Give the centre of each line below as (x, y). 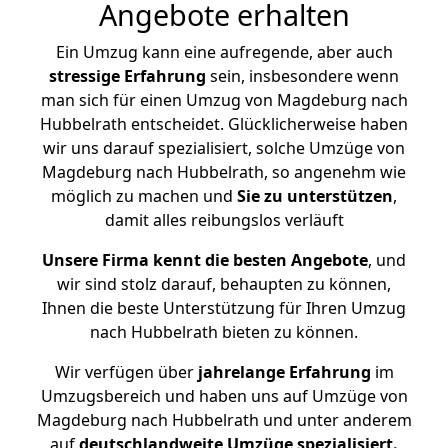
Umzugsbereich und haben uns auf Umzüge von (224, 396)
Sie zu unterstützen (315, 196)
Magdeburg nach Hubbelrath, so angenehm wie (224, 172)
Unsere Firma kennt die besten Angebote (205, 260)
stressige (84, 76)
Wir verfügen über (124, 372)
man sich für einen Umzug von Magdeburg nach (224, 100)
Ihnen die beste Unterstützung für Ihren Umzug (224, 308)
